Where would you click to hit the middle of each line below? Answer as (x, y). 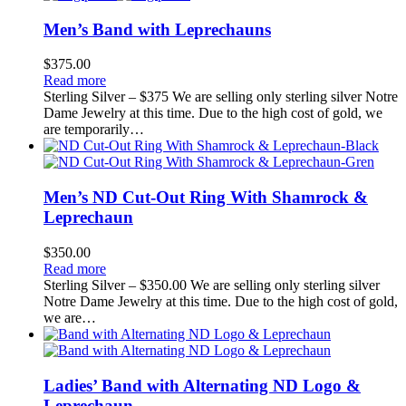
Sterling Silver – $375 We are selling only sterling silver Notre (221, 97)
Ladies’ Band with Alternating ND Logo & (202, 385)
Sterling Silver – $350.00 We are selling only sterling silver (212, 285)
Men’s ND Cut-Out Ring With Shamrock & (206, 198)
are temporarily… (94, 130)
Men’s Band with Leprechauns (157, 29)
